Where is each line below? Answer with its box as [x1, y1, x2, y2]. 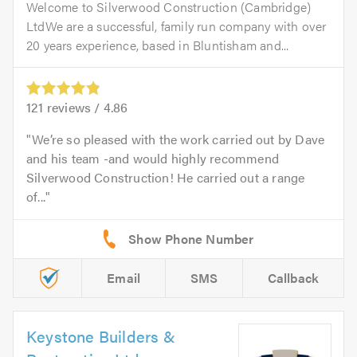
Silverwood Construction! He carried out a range [26, 167, 305, 186]
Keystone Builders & [26, 324, 175, 347]
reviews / [43, 97, 104, 116]
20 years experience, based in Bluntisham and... [26, 35, 289, 54]
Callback [267, 268, 320, 287]
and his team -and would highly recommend [26, 148, 279, 167]
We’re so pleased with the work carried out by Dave [32, 129, 325, 148]
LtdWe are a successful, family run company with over [26, 16, 327, 35]
